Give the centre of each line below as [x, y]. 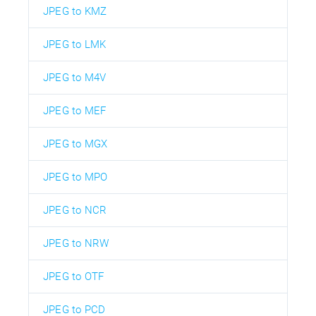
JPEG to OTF [74, 276]
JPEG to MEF [75, 110]
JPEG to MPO [75, 177]
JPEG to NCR [75, 210]
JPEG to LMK [75, 44]
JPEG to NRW [76, 243]
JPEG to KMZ [75, 11]
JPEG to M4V [75, 77]
